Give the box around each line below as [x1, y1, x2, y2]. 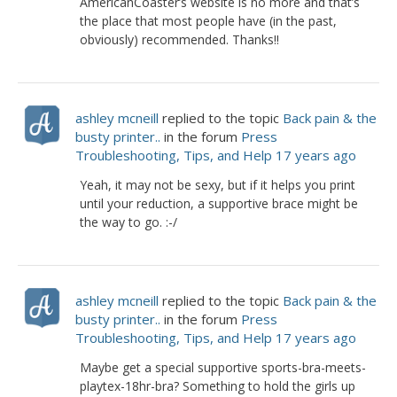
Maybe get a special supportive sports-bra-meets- [80, 359, 366, 376]
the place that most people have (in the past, [80, 12, 337, 29]
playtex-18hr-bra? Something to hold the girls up [80, 378, 355, 394]
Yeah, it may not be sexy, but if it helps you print [80, 176, 355, 193]
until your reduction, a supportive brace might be [80, 195, 358, 212]
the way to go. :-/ [80, 214, 177, 230]
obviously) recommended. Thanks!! [80, 31, 279, 48]
